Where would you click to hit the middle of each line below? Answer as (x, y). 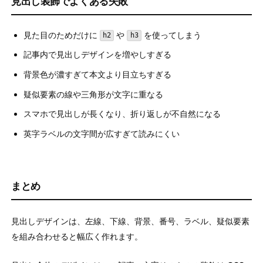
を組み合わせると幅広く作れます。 (77, 237)
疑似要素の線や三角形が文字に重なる (93, 94)
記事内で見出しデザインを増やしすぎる (97, 55)
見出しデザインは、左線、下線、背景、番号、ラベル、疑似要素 (130, 221)
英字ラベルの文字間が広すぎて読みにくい (102, 134)
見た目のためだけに (62, 35)
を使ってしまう (171, 35)
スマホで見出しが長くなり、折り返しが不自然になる (122, 114)
